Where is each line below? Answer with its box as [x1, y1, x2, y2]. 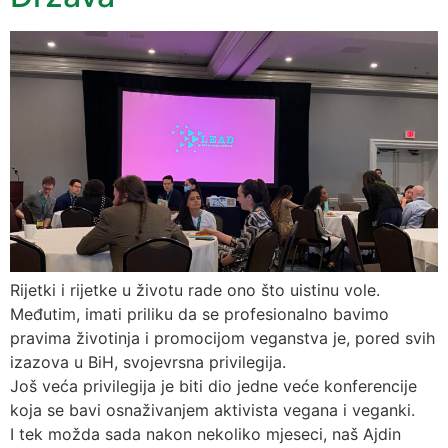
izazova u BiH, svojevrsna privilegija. [10, 351, 286, 372]
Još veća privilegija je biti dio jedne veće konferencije [10, 375, 417, 396]
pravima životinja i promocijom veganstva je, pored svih [10, 327, 435, 348]
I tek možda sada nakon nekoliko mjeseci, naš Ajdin [10, 423, 401, 444]
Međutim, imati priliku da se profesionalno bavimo [10, 303, 389, 324]
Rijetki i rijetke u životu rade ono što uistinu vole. [10, 279, 380, 300]
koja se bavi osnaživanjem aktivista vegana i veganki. [10, 399, 415, 420]
